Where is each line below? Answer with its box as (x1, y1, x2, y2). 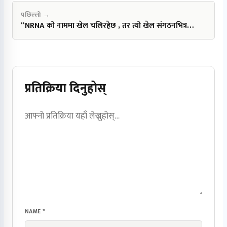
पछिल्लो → (21, 9, 50, 20)
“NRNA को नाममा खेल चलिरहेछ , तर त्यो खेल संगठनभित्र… (21, 19, 194, 32)
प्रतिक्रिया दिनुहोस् (25, 78, 106, 99)
